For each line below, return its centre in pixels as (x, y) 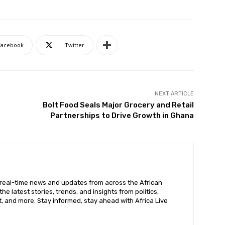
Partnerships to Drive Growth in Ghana (122, 116)
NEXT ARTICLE (174, 94)
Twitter (75, 45)
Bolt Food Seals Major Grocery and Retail (118, 105)
